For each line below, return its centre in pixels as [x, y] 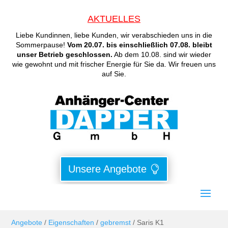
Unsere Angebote [107, 169]
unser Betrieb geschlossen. [65, 54]
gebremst [116, 222]
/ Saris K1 [148, 222]
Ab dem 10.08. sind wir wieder [162, 54]
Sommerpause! [41, 45]
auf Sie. [114, 74]
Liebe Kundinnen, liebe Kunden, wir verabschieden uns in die [114, 35]
